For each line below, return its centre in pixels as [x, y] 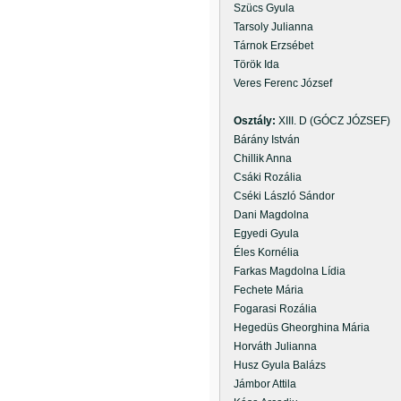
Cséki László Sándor [279, 196]
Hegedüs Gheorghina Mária [296, 328]
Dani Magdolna [266, 215]
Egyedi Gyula [261, 234]
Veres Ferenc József [277, 83]
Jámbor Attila [260, 384]
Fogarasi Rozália [270, 309]
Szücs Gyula [259, 8]
